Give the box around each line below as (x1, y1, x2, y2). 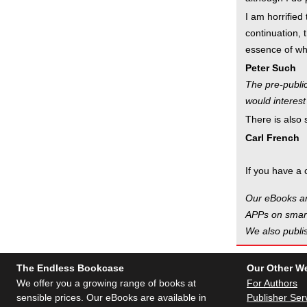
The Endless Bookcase (16, 262, 124, 273)
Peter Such (245, 62, 296, 73)
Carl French (245, 132, 299, 143)
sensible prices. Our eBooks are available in (16, 292, 206, 303)
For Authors (247, 278, 297, 288)
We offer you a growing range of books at (16, 278, 196, 288)
